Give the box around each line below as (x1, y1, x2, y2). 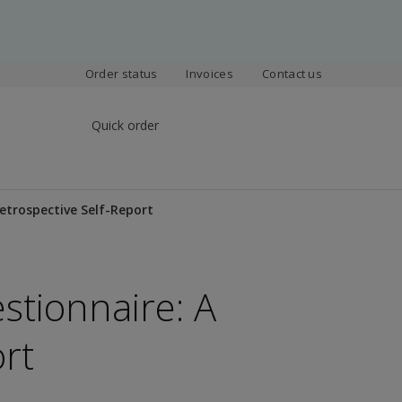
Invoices (186, 66, 233, 82)
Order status (84, 66, 158, 82)
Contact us (261, 66, 323, 82)
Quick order (92, 116, 159, 134)
